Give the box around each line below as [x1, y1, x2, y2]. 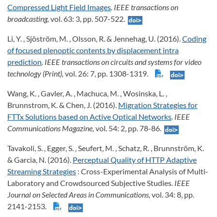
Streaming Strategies [7, 167, 76, 176]
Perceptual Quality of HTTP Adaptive [73, 155, 197, 165]
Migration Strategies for [118, 100, 198, 110]
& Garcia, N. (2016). [7, 155, 73, 165]
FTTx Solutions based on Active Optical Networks [7, 112, 171, 122]
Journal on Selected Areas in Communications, [7, 190, 152, 200]
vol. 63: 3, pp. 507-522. [50, 14, 128, 24]
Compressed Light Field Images [7, 2, 111, 12]
